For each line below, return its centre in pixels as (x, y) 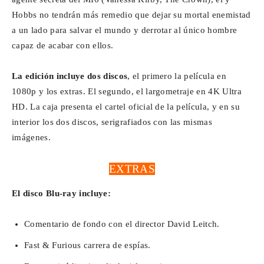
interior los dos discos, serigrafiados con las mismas (112, 122)
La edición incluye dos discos (70, 76)
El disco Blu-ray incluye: (61, 194)
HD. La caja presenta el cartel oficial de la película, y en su (126, 107)
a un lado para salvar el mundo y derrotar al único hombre (125, 30)
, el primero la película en (177, 76)
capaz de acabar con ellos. (63, 46)
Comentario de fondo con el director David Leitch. (122, 224)
